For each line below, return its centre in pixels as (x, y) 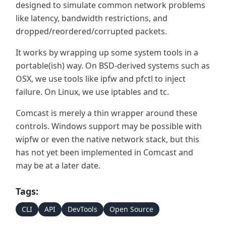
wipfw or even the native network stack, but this (107, 139)
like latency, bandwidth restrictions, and (92, 18)
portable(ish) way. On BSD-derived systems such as (113, 66)
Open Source (131, 209)
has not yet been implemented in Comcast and (104, 152)
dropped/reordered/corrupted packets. (91, 31)
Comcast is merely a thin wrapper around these (106, 113)
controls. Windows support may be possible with (109, 126)
